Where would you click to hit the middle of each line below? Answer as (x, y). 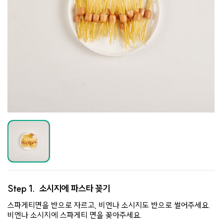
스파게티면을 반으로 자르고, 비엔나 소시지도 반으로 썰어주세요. (109, 205)
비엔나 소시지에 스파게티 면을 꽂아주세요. (75, 215)
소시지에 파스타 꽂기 (75, 189)
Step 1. (23, 189)
